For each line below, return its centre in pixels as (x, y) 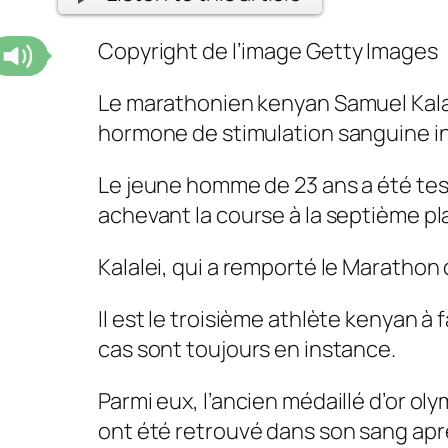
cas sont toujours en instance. (247, 349)
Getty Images (371, 51)
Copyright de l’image (200, 51)
